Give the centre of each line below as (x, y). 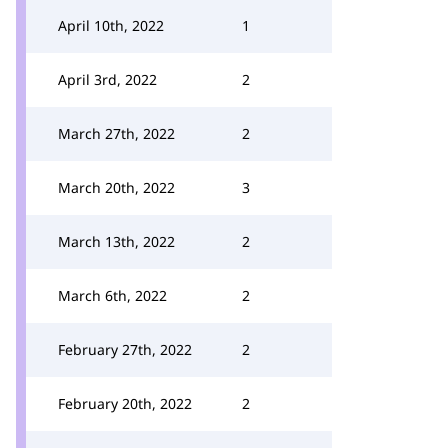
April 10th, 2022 (111, 25)
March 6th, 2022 (112, 295)
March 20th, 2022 (116, 187)
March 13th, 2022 (116, 241)
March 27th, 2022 (116, 133)
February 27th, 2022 (125, 349)
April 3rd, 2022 (107, 79)
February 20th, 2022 (125, 403)
